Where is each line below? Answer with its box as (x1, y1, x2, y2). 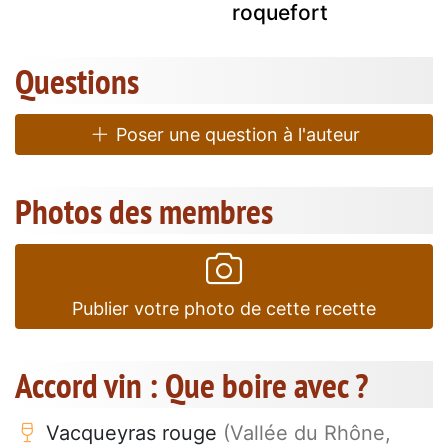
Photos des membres (15, 188, 273, 235)
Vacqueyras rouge (40, 421, 223, 446)
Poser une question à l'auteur (110, 124, 360, 146)
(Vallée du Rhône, (223, 421, 391, 446)
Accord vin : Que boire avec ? (15, 362, 368, 409)
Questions (15, 58, 139, 105)
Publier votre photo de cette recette (72, 298, 376, 320)
